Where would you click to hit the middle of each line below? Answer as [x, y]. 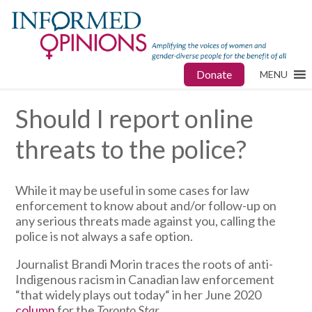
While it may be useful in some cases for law [132, 190]
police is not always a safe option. [104, 236]
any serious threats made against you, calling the [145, 221]
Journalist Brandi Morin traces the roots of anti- [144, 264]
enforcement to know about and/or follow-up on [146, 206]
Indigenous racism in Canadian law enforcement [145, 280]
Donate [214, 75]
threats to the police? [131, 149]
